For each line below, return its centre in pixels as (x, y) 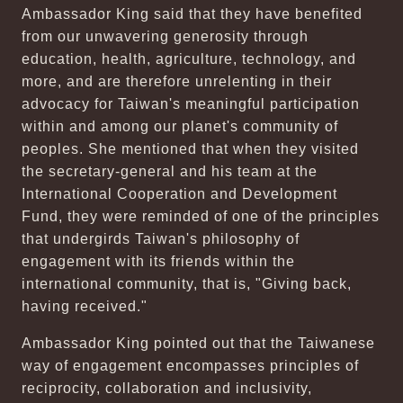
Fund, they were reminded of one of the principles (201, 216)
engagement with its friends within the (158, 261)
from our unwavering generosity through (165, 36)
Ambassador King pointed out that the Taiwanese (198, 343)
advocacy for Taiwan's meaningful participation (191, 104)
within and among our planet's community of (180, 126)
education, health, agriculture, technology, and (189, 59)
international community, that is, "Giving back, (187, 284)
